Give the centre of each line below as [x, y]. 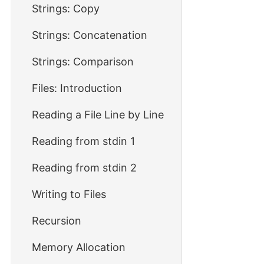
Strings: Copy [66, 9]
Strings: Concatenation [90, 35]
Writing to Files [69, 194]
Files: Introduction [77, 88]
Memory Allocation [79, 247]
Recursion [57, 221]
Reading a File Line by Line [98, 115]
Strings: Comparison [83, 62]
